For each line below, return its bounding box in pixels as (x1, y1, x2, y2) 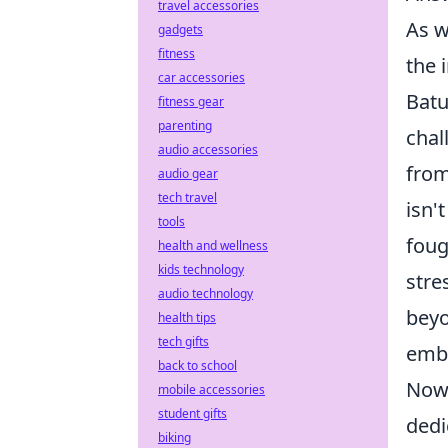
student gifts (158, 405, 227, 422)
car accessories (158, 69, 245, 86)
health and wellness (158, 237, 268, 254)
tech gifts (158, 333, 209, 350)
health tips (158, 309, 216, 326)
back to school (158, 357, 237, 374)
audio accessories (158, 141, 258, 158)
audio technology (158, 285, 253, 302)
